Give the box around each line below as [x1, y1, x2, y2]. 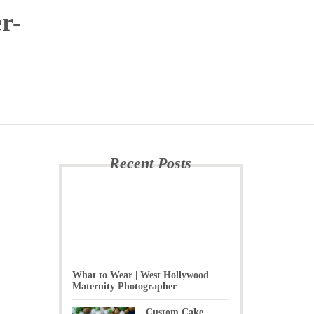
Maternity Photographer [71, 281, 177, 292]
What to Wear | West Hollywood [71, 270, 209, 280]
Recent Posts [109, 154, 192, 172]
